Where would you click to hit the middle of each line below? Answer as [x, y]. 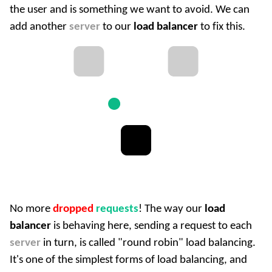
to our [117, 27]
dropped [73, 209]
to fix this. [222, 27]
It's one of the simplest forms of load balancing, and [128, 260]
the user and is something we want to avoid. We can [130, 10]
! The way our [172, 209]
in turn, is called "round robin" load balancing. [148, 243]
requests [117, 209]
